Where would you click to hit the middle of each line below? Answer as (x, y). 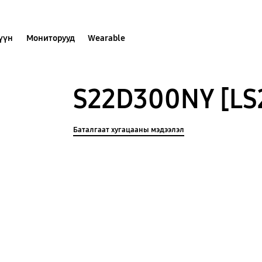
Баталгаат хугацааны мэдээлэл (129, 130)
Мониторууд (50, 38)
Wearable (107, 38)
